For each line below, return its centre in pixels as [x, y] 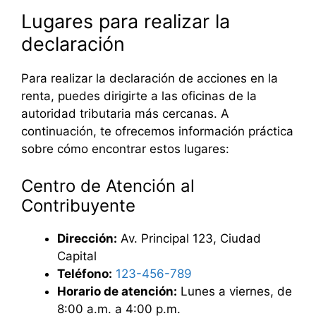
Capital [77, 256]
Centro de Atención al [108, 186]
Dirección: [87, 238]
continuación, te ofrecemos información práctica [157, 132]
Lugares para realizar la [126, 22]
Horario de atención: [117, 291]
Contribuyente [78, 205]
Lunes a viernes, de [235, 291]
